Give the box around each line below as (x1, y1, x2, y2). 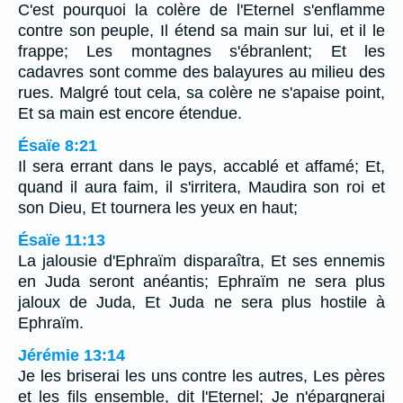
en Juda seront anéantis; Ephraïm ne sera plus (18, 273, 385, 291)
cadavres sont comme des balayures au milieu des (18, 63, 385, 82)
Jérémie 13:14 (18, 346, 125, 365)
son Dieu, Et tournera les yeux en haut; (18, 199, 298, 218)
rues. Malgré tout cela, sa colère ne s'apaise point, (18, 84, 385, 103)
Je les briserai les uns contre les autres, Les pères (18, 367, 385, 386)
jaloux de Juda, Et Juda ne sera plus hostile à (18, 293, 385, 312)
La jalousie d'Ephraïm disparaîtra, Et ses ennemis (18, 252, 385, 271)
